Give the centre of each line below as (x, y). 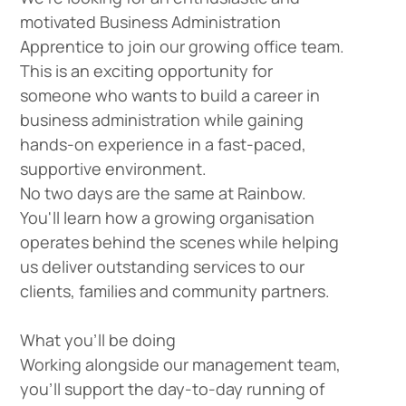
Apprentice (62, 46)
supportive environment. (113, 169)
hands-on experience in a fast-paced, (163, 144)
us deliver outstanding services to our (162, 266)
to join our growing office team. (224, 46)
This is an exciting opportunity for (146, 71)
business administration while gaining (161, 120)
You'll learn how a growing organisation (167, 217)
